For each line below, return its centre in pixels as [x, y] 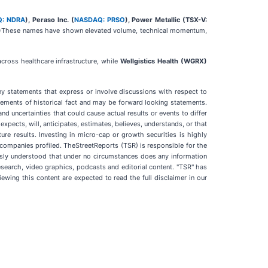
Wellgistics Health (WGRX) [164, 61]
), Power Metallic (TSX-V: [166, 20]
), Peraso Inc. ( [50, 20]
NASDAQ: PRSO [99, 20]
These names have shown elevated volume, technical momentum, [104, 31]
